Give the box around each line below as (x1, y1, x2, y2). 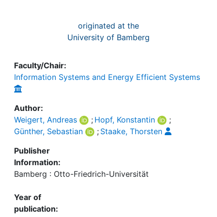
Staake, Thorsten (100, 126, 162, 136)
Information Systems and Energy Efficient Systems (14, 72, 200, 82)
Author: (14, 103, 43, 113)
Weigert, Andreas (14, 115, 77, 124)
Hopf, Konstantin (94, 115, 155, 124)
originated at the (78, 21, 139, 31)
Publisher (14, 146, 50, 155)
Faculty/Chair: (14, 61, 66, 70)
